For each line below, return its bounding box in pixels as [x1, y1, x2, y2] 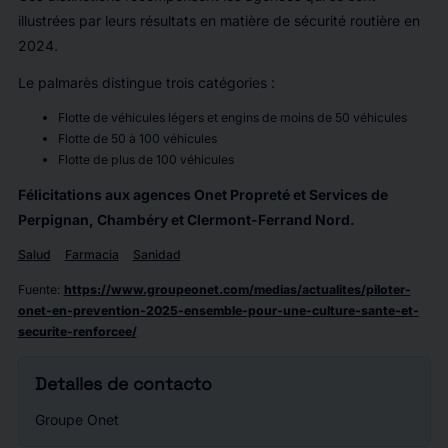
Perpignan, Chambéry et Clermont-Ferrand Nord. [17, 211, 355, 228]
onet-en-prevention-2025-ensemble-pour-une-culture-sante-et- [17, 303, 419, 319]
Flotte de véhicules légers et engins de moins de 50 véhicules [57, 109, 407, 125]
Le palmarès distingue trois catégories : [17, 73, 275, 91]
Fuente [17, 282, 57, 298]
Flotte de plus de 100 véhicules [57, 151, 234, 167]
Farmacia [64, 247, 119, 263]
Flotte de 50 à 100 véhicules [57, 130, 217, 146]
